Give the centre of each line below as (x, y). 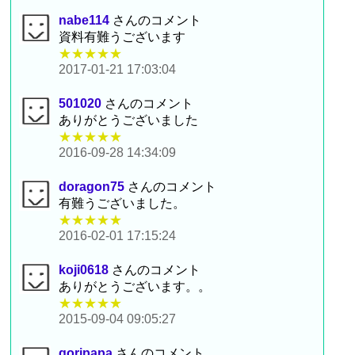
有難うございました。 (122, 203)
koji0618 (84, 269)
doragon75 (92, 186)
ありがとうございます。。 (135, 286)
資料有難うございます (122, 36)
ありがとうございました (129, 120)
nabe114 (84, 20)
